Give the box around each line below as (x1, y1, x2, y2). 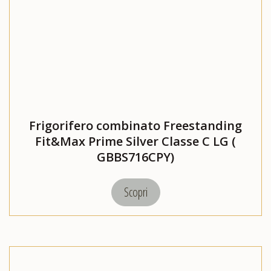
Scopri (123, 184, 148, 201)
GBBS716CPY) (97, 149, 174, 166)
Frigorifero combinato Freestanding (29, 117, 242, 134)
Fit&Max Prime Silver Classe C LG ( (35, 133, 236, 150)
